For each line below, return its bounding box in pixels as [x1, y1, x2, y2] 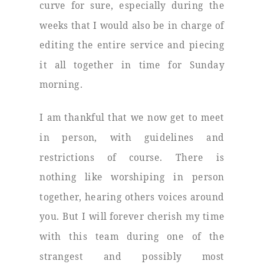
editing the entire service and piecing [39, 38, 225, 51]
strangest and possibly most [39, 249, 225, 262]
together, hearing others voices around [39, 190, 225, 203]
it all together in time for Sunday [39, 58, 225, 71]
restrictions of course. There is [39, 150, 225, 163]
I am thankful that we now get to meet [39, 111, 225, 124]
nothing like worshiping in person [39, 170, 225, 183]
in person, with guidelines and [39, 131, 225, 144]
